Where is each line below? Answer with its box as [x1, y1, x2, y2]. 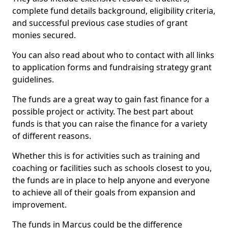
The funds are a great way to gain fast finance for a [12, 94, 209, 105]
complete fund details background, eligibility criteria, [12, 5, 215, 16]
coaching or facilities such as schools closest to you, [12, 162, 212, 174]
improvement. [12, 199, 67, 210]
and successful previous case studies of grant [12, 17, 188, 28]
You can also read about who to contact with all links [12, 49, 214, 61]
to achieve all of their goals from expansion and [12, 187, 195, 198]
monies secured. [12, 30, 76, 41]
